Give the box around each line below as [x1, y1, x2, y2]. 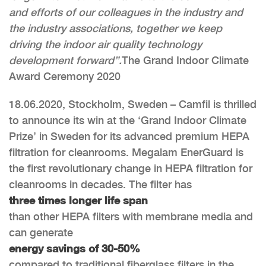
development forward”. [9, 53, 122, 66]
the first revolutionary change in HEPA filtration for [9, 161, 252, 175]
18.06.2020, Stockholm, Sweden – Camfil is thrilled [9, 97, 256, 110]
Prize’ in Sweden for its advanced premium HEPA [9, 129, 249, 142]
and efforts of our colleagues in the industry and [9, 5, 243, 18]
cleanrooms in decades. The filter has [9, 178, 192, 191]
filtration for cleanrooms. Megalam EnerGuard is [9, 145, 243, 159]
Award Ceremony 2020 [9, 69, 121, 83]
